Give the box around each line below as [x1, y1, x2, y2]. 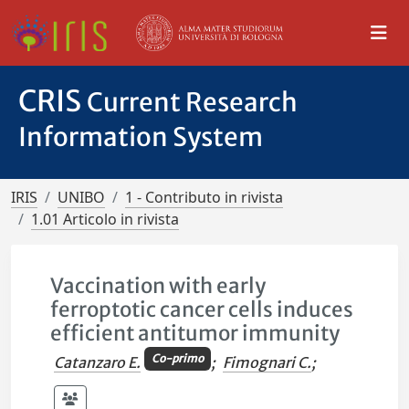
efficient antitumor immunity [50, 320, 341, 346]
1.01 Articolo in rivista [31, 209, 179, 229]
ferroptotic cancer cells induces [50, 297, 354, 322]
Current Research [87, 86, 298, 119]
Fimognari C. [222, 353, 311, 372]
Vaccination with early [50, 273, 267, 299]
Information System [18, 121, 263, 153]
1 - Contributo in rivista [125, 187, 283, 207]
